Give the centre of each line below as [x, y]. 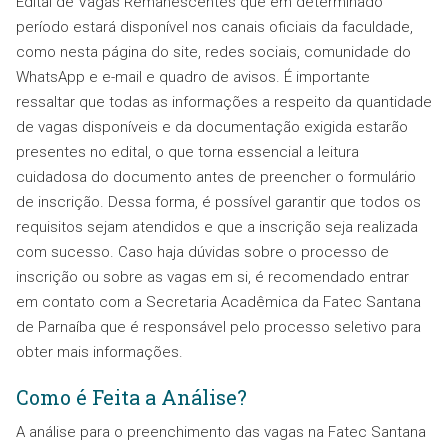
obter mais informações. [103, 352]
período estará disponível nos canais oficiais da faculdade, [214, 27]
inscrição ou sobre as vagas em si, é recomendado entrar [212, 277]
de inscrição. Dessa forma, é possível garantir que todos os [218, 202]
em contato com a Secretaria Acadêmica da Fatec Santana [218, 302]
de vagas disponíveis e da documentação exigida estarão [212, 127]
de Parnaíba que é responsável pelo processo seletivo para [218, 327]
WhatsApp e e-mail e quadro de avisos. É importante [193, 77]
